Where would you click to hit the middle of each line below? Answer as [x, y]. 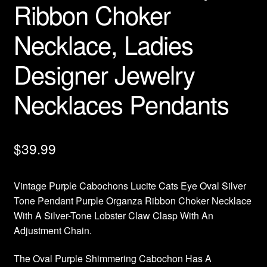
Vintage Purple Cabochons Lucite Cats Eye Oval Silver [130, 185]
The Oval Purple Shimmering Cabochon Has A [112, 259]
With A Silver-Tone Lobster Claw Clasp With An [113, 215]
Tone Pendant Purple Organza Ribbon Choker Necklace [132, 200]
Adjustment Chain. [52, 230]
